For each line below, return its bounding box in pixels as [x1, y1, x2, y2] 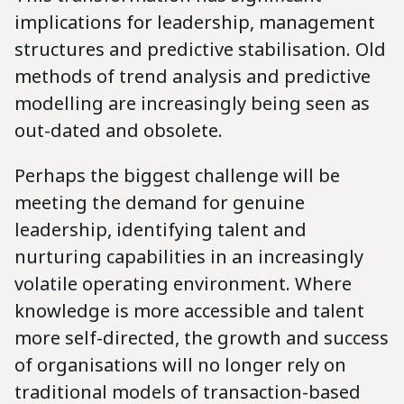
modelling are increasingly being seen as [14, 90, 370, 115]
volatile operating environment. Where [14, 271, 352, 296]
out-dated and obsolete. [14, 117, 223, 142]
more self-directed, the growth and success [14, 325, 389, 350]
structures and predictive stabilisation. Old [14, 36, 386, 61]
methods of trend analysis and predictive [14, 63, 371, 88]
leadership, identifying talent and [14, 216, 307, 242]
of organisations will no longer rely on [14, 352, 346, 377]
